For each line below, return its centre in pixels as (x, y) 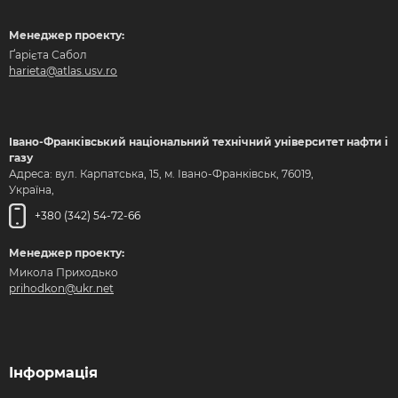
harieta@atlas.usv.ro (63, 71)
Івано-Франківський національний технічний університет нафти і (199, 142)
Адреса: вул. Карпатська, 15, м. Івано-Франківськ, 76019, (161, 174)
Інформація (53, 373)
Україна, (32, 190)
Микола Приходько (64, 272)
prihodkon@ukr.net (61, 288)
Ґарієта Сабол (48, 55)
